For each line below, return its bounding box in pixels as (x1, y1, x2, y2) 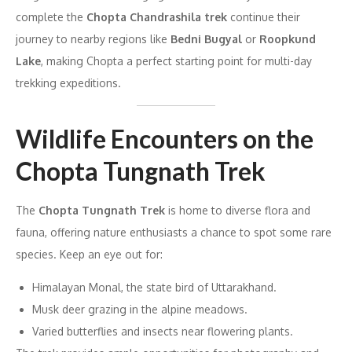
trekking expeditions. (16, 76, 121, 90)
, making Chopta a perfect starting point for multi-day (41, 54, 312, 68)
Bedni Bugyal (170, 32, 242, 46)
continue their (227, 10, 300, 24)
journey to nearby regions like (16, 32, 170, 46)
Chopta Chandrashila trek (86, 10, 227, 24)
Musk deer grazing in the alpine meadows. (32, 302, 247, 317)
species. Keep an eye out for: (16, 247, 163, 262)
